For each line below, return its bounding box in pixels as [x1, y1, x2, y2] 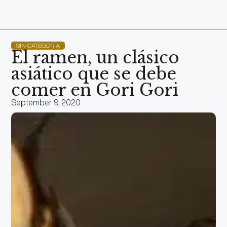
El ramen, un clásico [11, 48, 180, 68]
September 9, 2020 [11, 98, 81, 107]
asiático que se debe [11, 64, 177, 85]
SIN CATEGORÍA [16, 42, 60, 49]
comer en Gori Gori [11, 80, 179, 101]
